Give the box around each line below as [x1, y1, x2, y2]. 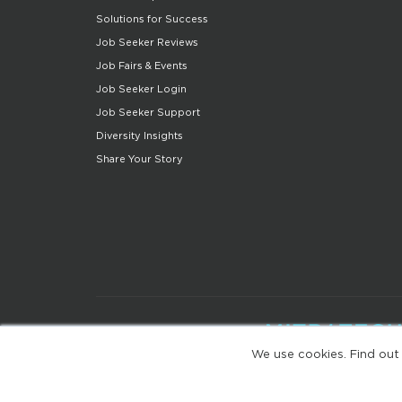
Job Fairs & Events [96, 60, 188, 72]
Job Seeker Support [96, 107, 200, 118]
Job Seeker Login [96, 83, 187, 95]
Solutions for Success [96, 13, 208, 25]
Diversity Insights [96, 130, 183, 142]
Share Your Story [96, 153, 183, 165]
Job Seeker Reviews [96, 37, 198, 48]
